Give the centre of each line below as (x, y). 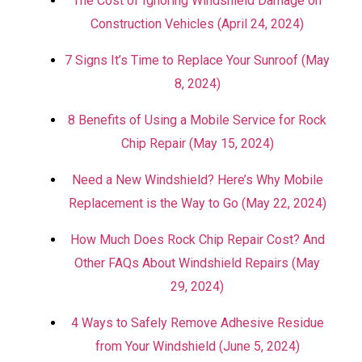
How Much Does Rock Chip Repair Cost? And (197, 240)
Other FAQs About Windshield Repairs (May (197, 263)
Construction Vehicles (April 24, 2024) (197, 24)
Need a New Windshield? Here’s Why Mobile (197, 180)
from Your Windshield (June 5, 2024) (197, 346)
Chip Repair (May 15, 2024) (197, 143)
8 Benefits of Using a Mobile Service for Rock (197, 120)
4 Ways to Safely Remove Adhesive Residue (197, 323)
